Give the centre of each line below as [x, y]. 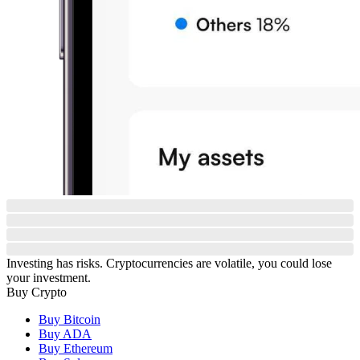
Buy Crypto [37, 292]
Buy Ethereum [76, 348]
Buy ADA [65, 333]
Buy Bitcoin [70, 319]
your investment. [49, 277]
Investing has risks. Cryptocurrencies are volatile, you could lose [169, 263]
